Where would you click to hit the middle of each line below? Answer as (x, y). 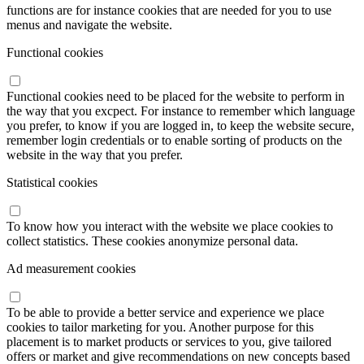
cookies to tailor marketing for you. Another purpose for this (160, 327)
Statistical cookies (52, 182)
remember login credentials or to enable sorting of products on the (174, 140)
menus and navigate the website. (89, 24)
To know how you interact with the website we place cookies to (170, 226)
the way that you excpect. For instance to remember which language (181, 110)
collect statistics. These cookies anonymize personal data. (152, 240)
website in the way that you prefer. (95, 154)
